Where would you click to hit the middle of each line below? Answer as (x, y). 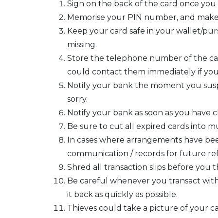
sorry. (77, 99)
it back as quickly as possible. (122, 194)
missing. (82, 45)
